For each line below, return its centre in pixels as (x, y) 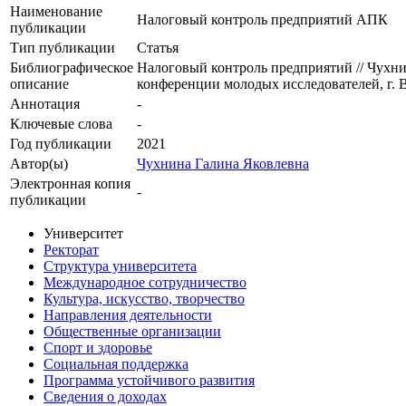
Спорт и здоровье (98, 348)
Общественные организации (132, 332)
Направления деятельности (128, 315)
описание (39, 84)
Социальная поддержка (116, 364)
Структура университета (120, 266)
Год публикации (61, 144)
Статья (158, 48)
